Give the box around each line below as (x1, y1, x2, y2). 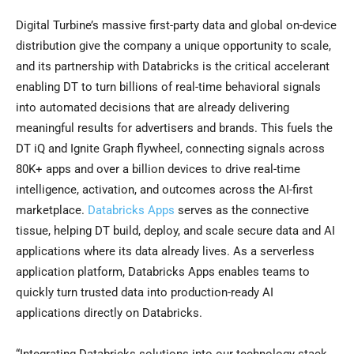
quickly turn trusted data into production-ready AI (16, 285, 273, 300)
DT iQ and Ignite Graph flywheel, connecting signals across (16, 141, 325, 156)
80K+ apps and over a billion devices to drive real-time (16, 162, 300, 177)
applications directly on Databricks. (16, 306, 202, 321)
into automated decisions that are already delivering (16, 100, 289, 115)
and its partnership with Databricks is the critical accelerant (16, 59, 330, 74)
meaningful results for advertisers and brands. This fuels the (16, 121, 333, 136)
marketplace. (16, 203, 88, 218)
